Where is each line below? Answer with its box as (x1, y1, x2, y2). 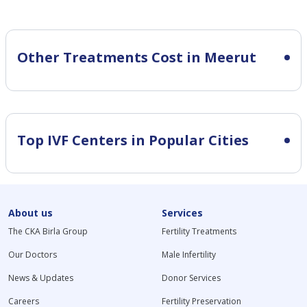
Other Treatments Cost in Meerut (17, 47, 256, 66)
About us (8, 206, 53, 219)
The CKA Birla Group (8, 225, 88, 237)
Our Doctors (8, 248, 57, 260)
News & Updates (8, 271, 73, 284)
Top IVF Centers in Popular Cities (17, 130, 249, 149)
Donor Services (161, 271, 221, 284)
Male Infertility (161, 248, 216, 260)
